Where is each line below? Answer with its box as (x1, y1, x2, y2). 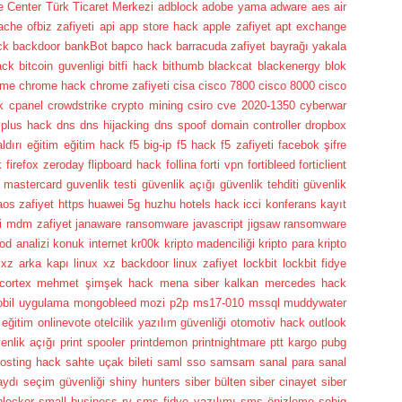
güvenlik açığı (141, 177, 215, 191)
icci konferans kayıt (243, 197, 347, 211)
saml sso (157, 354, 206, 369)
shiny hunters (109, 374, 180, 389)
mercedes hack (264, 275, 347, 290)
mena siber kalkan (159, 275, 259, 290)
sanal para (259, 354, 315, 369)
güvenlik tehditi (219, 177, 299, 191)
